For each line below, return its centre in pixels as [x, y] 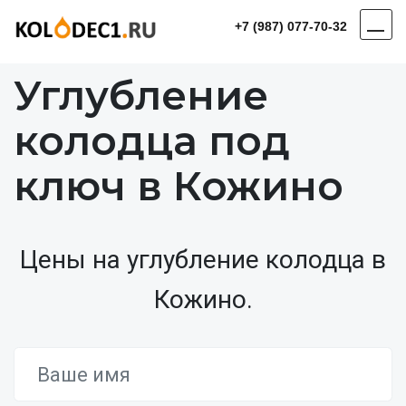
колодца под [152, 140]
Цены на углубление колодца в [203, 260]
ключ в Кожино [179, 186]
